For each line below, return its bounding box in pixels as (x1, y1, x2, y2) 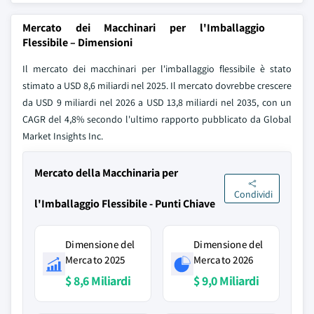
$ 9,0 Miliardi (193, 273, 259, 289)
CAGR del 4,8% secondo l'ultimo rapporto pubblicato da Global (22, 113, 292, 125)
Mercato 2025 (65, 253, 125, 266)
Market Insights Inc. (22, 130, 103, 142)
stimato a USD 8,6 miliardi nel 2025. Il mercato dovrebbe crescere (22, 79, 292, 92)
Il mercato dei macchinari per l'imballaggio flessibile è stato (22, 62, 292, 75)
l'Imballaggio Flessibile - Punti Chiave (34, 196, 215, 211)
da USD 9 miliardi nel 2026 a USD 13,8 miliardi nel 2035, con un (22, 96, 292, 109)
